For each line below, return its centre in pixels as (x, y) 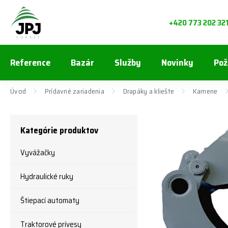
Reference (30, 63)
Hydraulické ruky (47, 177)
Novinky (177, 63)
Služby (128, 63)
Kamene (205, 91)
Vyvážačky (38, 153)
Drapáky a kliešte (149, 91)
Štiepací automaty (50, 201)
